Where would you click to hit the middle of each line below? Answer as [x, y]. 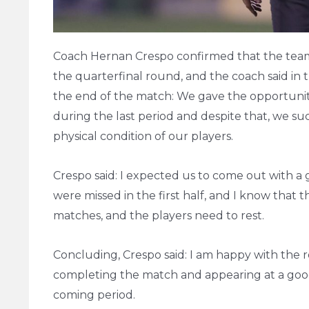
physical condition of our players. [143, 136]
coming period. [94, 295]
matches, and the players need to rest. [159, 215]
